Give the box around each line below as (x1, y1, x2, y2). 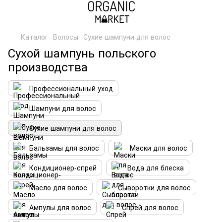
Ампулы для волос (29, 202, 91, 212)
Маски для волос (130, 143, 187, 153)
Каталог (21, 32, 48, 42)
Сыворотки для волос (118, 182, 191, 192)
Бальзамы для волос (29, 143, 99, 153)
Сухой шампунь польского (8, 44, 156, 61)
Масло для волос (29, 182, 87, 192)
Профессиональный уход (29, 83, 113, 93)
